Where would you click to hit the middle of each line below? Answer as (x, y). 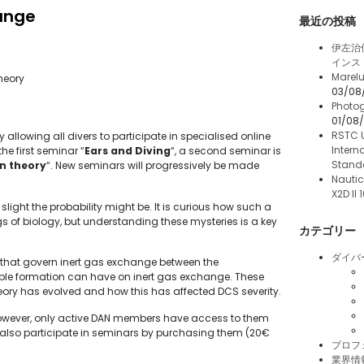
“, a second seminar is (226, 151)
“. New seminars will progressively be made (153, 166)
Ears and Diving (128, 151)
